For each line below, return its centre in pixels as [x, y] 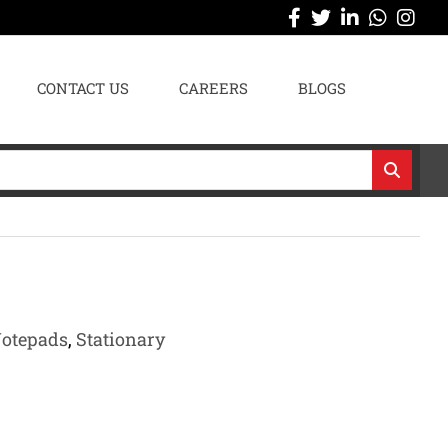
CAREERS [214, 88]
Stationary [120, 339]
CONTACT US [83, 88]
